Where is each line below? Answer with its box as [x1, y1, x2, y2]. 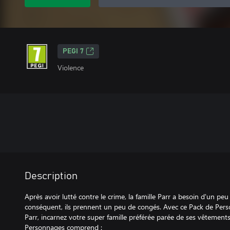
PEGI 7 [63, 48, 84, 55]
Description [25, 171, 78, 181]
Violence [57, 63, 84, 72]
